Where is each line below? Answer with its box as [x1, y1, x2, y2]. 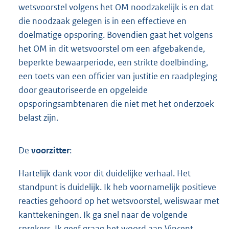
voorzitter [31, 145, 70, 156]
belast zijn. [18, 112, 58, 124]
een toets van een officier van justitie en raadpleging [18, 71, 217, 82]
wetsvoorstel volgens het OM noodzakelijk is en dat [18, 2, 214, 13]
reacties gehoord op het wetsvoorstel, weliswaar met [18, 195, 219, 207]
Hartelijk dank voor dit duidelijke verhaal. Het [18, 168, 191, 179]
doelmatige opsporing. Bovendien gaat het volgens [18, 29, 213, 41]
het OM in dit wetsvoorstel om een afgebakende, [18, 43, 205, 55]
